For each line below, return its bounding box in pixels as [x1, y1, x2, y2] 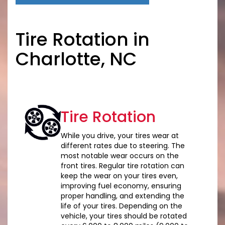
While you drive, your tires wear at [60, 131, 179, 141]
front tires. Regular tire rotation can [60, 161, 184, 171]
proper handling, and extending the [60, 191, 184, 201]
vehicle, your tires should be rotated [60, 211, 187, 221]
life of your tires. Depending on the [60, 201, 182, 211]
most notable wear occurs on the [60, 151, 179, 161]
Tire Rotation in [16, 27, 150, 53]
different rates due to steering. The [60, 141, 185, 151]
